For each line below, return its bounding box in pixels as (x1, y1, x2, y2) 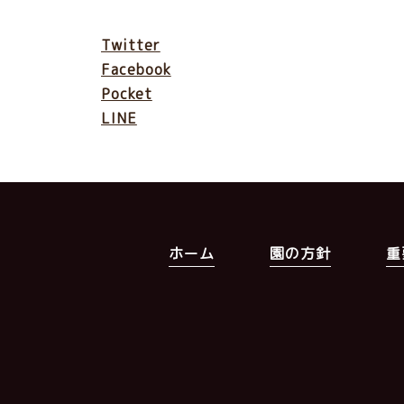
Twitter (101, 35, 161, 55)
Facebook (101, 60, 171, 79)
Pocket (101, 84, 152, 104)
